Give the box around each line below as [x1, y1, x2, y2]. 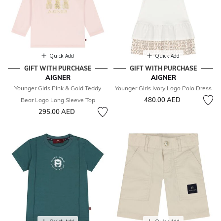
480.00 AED [144, 96, 181, 104]
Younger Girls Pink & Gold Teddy [14, 84, 101, 92]
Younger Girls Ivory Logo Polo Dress [115, 84, 212, 92]
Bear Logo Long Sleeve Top [20, 96, 95, 104]
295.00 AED [38, 108, 75, 116]
